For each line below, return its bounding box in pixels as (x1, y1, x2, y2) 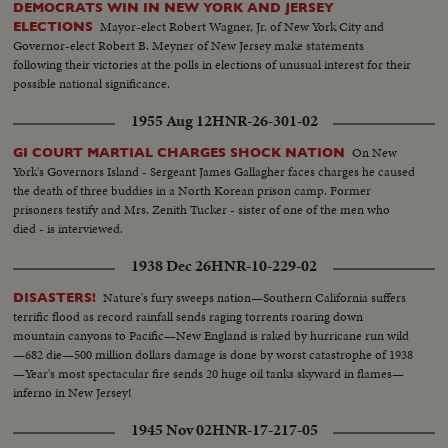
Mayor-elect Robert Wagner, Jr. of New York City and (100, 16, 385, 36)
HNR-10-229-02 (211, 255, 317, 277)
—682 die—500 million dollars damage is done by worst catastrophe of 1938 (13, 344, 414, 364)
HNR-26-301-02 (211, 109, 318, 132)
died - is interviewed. (13, 218, 124, 238)
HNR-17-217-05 (211, 419, 318, 442)
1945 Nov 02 (130, 419, 212, 442)
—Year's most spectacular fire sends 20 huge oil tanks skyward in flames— (13, 363, 405, 383)
